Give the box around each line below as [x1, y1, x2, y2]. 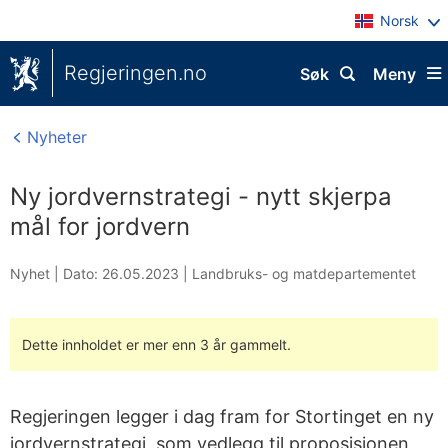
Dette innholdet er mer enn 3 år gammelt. [22, 336, 291, 353]
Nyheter [22, 127, 87, 147]
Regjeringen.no [64, 61, 207, 85]
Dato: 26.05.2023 [63, 265, 179, 282]
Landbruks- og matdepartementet [192, 265, 416, 282]
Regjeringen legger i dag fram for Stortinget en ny [10, 406, 434, 427]
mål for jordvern [10, 212, 190, 241]
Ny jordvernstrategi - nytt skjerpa [10, 182, 392, 211]
